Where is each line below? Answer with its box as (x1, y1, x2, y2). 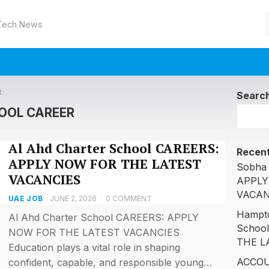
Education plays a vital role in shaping (8, 241, 180, 253)
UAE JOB (8, 194, 43, 203)
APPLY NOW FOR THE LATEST (8, 156, 201, 172)
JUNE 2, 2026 (49, 194, 97, 203)
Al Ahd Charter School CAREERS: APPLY (8, 211, 199, 223)
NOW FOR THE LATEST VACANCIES (8, 226, 180, 238)
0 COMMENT (105, 194, 152, 203)
